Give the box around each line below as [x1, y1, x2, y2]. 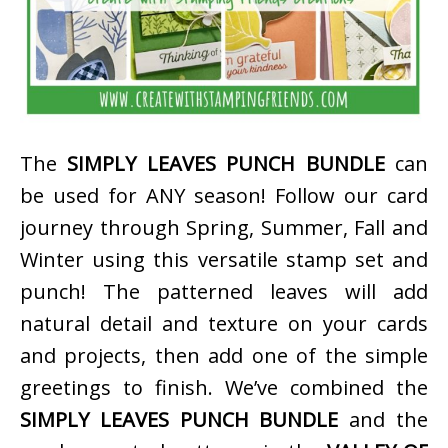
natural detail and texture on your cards [20, 310, 428, 338]
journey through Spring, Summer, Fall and [20, 214, 428, 242]
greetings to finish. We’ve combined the [20, 374, 428, 402]
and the [338, 406, 429, 434]
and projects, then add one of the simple [20, 342, 428, 370]
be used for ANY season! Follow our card [20, 182, 428, 210]
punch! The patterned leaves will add [20, 278, 428, 306]
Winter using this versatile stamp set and [20, 246, 428, 274]
